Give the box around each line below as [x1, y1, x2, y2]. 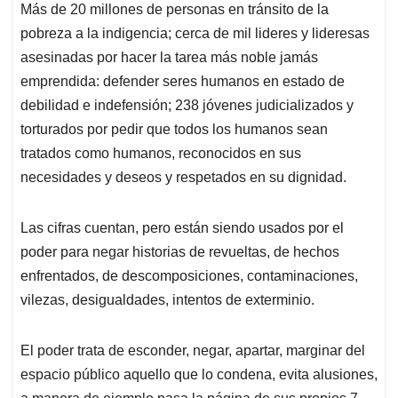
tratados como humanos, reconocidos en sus [20, 146, 301, 162]
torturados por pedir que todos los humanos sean [20, 122, 328, 138]
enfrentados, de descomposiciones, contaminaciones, [20, 268, 358, 284]
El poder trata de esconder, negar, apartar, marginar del [20, 343, 365, 359]
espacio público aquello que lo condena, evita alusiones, [20, 367, 378, 383]
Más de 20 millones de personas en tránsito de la [20, 2, 329, 18]
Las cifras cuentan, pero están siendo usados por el [20, 220, 344, 236]
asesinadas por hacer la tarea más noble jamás [20, 50, 318, 66]
